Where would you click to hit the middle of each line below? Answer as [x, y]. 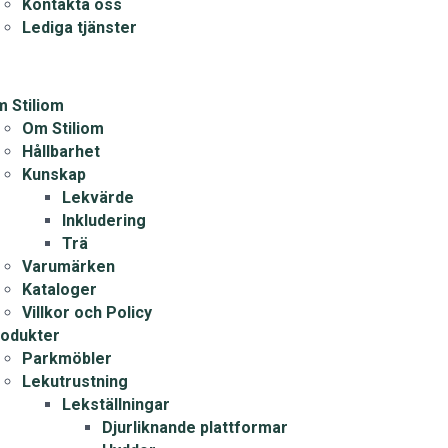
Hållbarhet [60, 151]
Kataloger [59, 289]
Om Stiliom [62, 128]
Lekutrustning [74, 381]
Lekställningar [115, 404]
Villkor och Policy [86, 312]
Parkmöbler [66, 358]
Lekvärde [97, 197]
